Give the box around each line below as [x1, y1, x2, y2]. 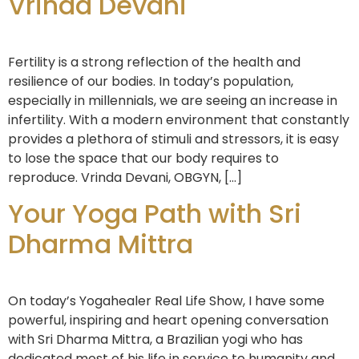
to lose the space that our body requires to [8, 148, 279, 167]
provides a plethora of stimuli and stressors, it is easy [8, 129, 339, 148]
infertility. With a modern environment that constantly [8, 110, 349, 129]
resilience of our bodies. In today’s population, [8, 71, 293, 91]
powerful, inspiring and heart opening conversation [8, 311, 329, 330]
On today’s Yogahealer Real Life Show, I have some [8, 292, 325, 311]
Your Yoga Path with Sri [8, 196, 301, 232]
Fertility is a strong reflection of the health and [8, 52, 301, 71]
